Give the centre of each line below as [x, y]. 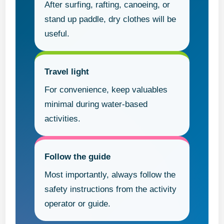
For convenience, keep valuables [106, 90]
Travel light [67, 72]
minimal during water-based [96, 104]
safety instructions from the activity [111, 189]
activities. [63, 119]
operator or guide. [78, 204]
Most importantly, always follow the [110, 175]
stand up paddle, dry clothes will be [110, 19]
